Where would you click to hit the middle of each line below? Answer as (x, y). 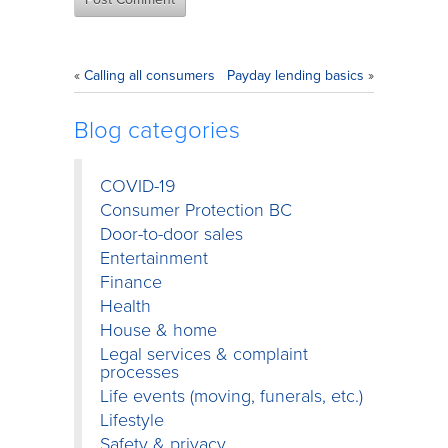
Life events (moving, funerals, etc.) (231, 396)
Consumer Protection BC (196, 210)
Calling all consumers (149, 76)
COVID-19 (138, 186)
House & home (158, 330)
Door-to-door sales (171, 234)
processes (139, 372)
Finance (131, 282)
